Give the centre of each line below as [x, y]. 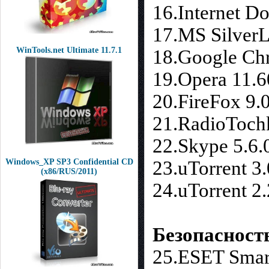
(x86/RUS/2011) [69, 171]
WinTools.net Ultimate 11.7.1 [69, 50]
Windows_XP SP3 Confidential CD [69, 162]
